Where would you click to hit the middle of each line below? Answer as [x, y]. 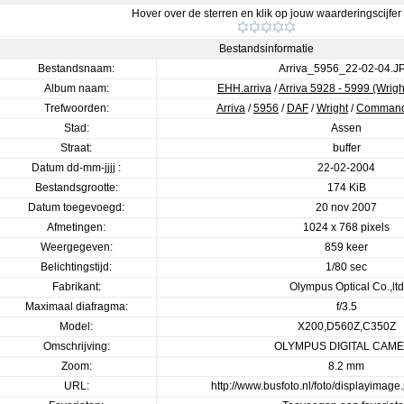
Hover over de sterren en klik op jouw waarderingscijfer [266, 14]
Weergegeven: [76, 247]
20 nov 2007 [346, 207]
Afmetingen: [76, 227]
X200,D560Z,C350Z [346, 326]
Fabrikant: [76, 287]
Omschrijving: [76, 346]
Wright [332, 108]
